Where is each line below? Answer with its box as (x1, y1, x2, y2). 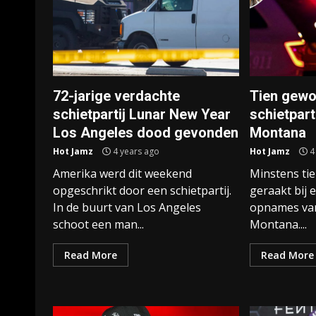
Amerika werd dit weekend (53, 166, 192, 181)
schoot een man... (53, 217, 144, 232)
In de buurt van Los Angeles (53, 200, 201, 215)
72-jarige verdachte (53, 87, 180, 104)
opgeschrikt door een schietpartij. (53, 183, 231, 198)
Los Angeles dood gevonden (53, 124, 238, 141)
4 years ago (111, 145, 159, 157)
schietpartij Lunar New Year (53, 106, 231, 123)
